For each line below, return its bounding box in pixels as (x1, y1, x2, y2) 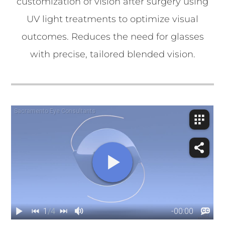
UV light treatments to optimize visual (27, 14, 198, 25)
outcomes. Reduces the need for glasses (21, 31, 204, 42)
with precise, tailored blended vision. (30, 49, 195, 60)
